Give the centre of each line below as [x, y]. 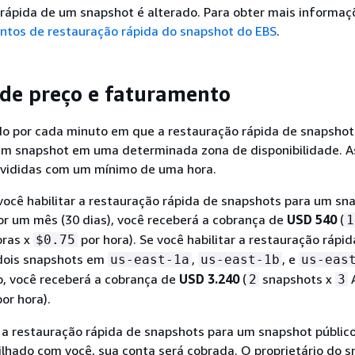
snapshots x [297, 279]
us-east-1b [240, 260]
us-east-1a [150, 260]
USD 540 [312, 219]
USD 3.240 [209, 279]
